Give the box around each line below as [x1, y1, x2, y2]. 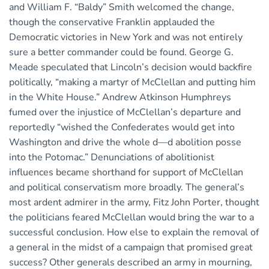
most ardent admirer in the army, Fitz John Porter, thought [9, 196, 259, 210]
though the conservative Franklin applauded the [9, 16, 215, 29]
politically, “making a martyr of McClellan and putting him [9, 76, 256, 89]
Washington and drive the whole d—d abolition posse [9, 136, 241, 150]
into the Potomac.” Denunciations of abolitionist [9, 151, 214, 165]
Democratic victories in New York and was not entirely [9, 31, 243, 44]
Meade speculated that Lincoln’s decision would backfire [9, 61, 252, 74]
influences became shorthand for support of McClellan [9, 166, 243, 180]
